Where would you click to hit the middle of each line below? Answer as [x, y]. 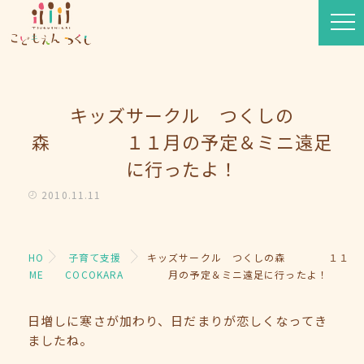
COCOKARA [95, 274]
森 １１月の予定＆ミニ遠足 [182, 141]
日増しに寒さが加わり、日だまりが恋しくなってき [178, 321]
